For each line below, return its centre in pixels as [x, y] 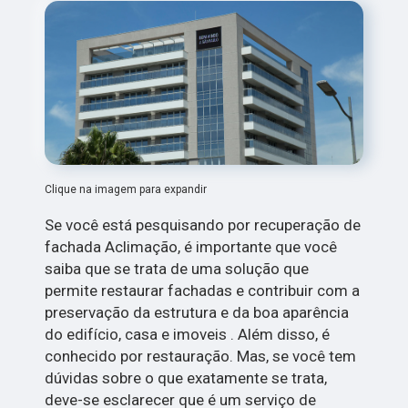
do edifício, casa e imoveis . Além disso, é [188, 334]
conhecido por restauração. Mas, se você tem [201, 356]
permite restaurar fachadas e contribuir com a [203, 290]
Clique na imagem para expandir [126, 189]
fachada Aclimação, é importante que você [191, 246]
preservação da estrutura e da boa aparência [197, 312]
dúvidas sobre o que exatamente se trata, [186, 377]
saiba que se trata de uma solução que [177, 268]
